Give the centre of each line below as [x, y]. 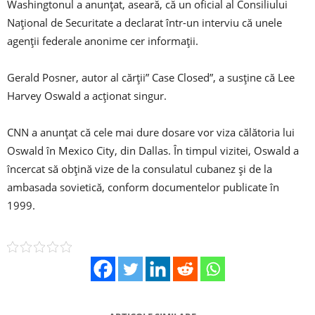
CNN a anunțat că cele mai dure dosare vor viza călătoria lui [151, 133]
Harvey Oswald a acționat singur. [87, 96]
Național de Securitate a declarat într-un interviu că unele [144, 23]
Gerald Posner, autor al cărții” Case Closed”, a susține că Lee [151, 78]
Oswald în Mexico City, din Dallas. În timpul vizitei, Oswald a [153, 151]
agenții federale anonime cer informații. [103, 41]
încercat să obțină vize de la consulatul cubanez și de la [140, 169]
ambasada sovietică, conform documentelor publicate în [143, 187]
